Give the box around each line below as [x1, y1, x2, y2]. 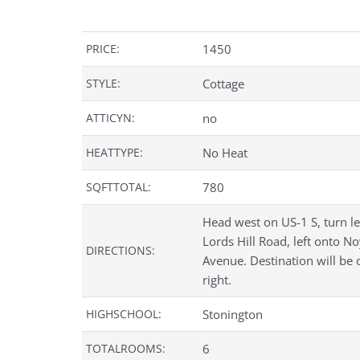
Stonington [202, 306, 263, 323]
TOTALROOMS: [86, 341, 166, 357]
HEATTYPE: [86, 145, 143, 161]
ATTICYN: [86, 110, 135, 126]
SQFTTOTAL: [86, 179, 151, 195]
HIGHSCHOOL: [86, 306, 162, 322]
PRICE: [86, 41, 120, 57]
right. [202, 272, 231, 288]
